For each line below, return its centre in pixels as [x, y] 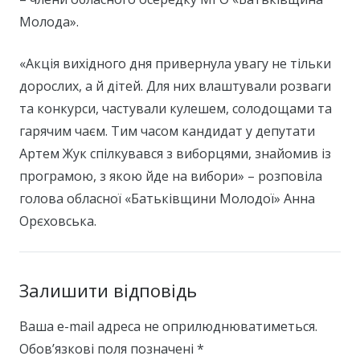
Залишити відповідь [108, 290]
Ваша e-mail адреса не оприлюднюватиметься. [168, 327]
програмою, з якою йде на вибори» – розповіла [171, 176]
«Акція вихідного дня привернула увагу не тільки [175, 64]
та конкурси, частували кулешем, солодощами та [176, 109]
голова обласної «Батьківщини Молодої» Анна [167, 199]
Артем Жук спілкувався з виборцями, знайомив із [175, 154]
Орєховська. [58, 221]
